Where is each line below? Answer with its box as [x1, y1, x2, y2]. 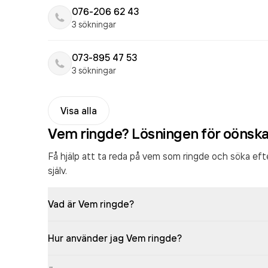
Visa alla [60, 105, 97, 117]
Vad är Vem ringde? [48, 198, 134, 210]
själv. [48, 165, 67, 176]
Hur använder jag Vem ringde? [48, 232, 182, 244]
